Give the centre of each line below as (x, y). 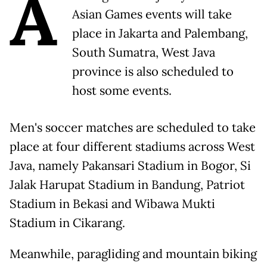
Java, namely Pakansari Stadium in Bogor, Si (130, 165)
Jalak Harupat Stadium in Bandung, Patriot (127, 184)
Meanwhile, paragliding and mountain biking (133, 254)
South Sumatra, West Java (144, 52)
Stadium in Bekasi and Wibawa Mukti (112, 204)
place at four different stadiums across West (132, 146)
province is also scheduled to (153, 71)
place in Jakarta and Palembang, (160, 33)
